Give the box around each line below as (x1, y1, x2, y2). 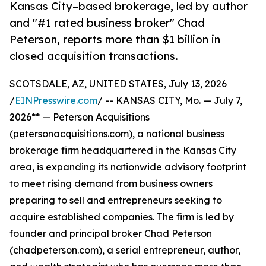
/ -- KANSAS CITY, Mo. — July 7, (97, 94, 242, 107)
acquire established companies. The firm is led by (9, 211, 234, 223)
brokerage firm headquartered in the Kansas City (9, 144, 236, 157)
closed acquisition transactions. (9, 49, 178, 63)
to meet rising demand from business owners (9, 178, 213, 190)
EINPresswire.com (15, 94, 97, 107)
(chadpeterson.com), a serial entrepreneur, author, (9, 244, 240, 256)
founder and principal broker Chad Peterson (9, 227, 212, 240)
